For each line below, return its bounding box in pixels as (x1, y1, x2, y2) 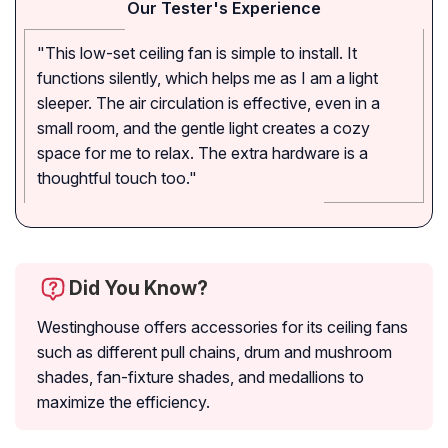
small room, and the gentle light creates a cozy (37, 118, 370, 139)
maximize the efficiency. (37, 392, 210, 413)
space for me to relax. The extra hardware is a (37, 143, 368, 164)
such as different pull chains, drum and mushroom (37, 342, 392, 363)
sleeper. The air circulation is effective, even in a (37, 93, 380, 114)
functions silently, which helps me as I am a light (37, 68, 378, 89)
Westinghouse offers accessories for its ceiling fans (37, 317, 408, 338)
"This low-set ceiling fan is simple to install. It (37, 43, 357, 64)
